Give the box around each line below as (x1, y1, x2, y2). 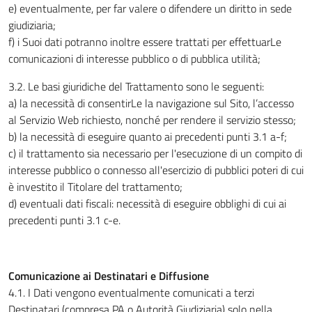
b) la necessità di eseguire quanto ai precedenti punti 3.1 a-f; (8, 128, 287, 145)
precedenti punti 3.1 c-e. (8, 212, 120, 228)
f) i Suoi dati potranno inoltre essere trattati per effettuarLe (8, 33, 281, 50)
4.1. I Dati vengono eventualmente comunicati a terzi (8, 284, 254, 301)
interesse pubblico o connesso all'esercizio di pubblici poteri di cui (8, 162, 304, 178)
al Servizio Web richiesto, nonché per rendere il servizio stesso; (8, 111, 296, 128)
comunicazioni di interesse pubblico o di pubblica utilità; (8, 50, 260, 67)
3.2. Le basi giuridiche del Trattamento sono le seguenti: (8, 78, 264, 95)
